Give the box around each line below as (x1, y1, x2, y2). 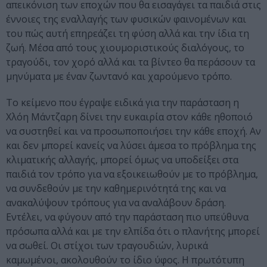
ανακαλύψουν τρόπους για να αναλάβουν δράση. (6, 196, 226, 210)
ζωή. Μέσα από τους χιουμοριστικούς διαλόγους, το (6, 41, 244, 55)
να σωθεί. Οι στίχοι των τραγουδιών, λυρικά (6, 239, 208, 253)
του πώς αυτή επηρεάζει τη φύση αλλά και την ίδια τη (6, 27, 249, 41)
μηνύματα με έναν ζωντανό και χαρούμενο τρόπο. (6, 70, 232, 83)
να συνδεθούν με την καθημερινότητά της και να (6, 182, 226, 195)
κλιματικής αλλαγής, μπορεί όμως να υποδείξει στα (6, 153, 238, 167)
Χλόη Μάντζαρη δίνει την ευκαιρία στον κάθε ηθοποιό (6, 110, 253, 124)
